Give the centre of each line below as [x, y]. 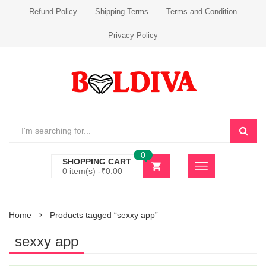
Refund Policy [53, 12]
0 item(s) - [82, 171]
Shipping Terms [122, 12]
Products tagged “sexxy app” [104, 215]
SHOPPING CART [97, 161]
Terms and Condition [202, 12]
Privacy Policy [133, 35]
